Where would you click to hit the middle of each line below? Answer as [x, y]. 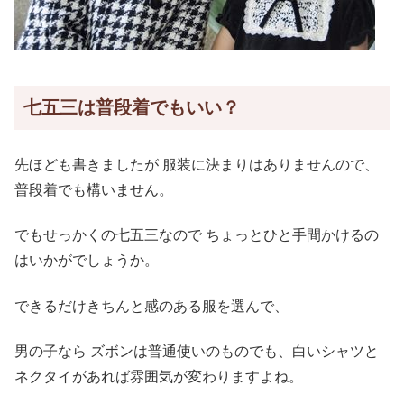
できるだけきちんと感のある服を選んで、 [151, 306]
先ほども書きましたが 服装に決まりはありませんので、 [197, 164]
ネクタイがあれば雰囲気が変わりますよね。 [159, 377]
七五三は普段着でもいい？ [132, 107]
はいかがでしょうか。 [87, 261]
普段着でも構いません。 [94, 189]
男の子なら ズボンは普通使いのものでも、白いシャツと [197, 352]
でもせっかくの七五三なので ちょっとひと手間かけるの [197, 235]
